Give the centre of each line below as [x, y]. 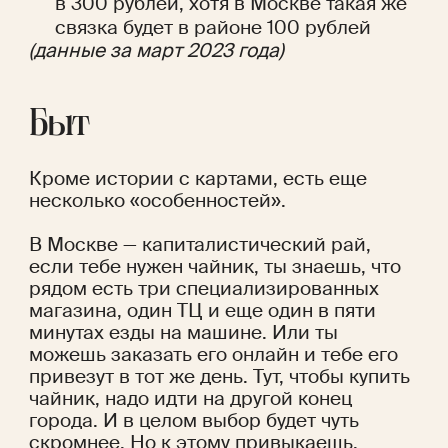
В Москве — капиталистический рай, [199, 245]
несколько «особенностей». [159, 201]
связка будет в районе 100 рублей [213, 28]
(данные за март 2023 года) [156, 51]
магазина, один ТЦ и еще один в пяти [202, 311]
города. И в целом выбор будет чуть [193, 421]
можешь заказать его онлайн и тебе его [213, 355]
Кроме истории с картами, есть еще [197, 179]
